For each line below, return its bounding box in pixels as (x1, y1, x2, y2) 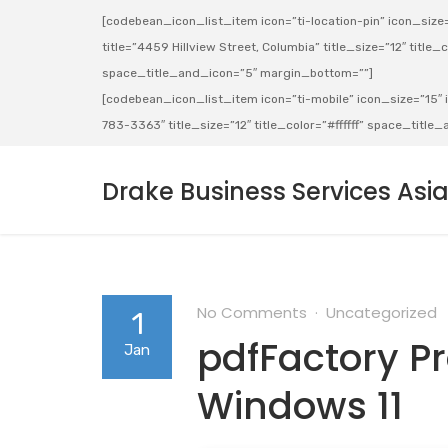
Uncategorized (326, 302, 437, 323)
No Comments (197, 302, 307, 323)
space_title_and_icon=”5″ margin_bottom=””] (102, 66, 373, 80)
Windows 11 (197, 380, 403, 432)
